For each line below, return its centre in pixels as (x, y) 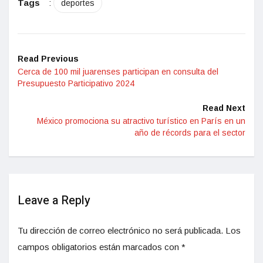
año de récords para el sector (190, 132)
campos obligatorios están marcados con (100, 247)
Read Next (224, 108)
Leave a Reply (54, 200)
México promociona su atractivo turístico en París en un (141, 121)
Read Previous (48, 58)
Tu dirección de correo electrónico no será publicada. (120, 230)
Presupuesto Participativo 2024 (76, 83)
